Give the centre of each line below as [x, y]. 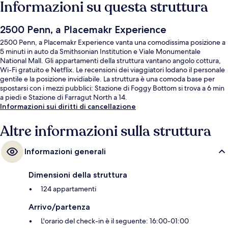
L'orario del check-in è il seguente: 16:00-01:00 [115, 221]
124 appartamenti [68, 189]
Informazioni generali [65, 152]
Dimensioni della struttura [78, 175]
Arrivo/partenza [59, 207]
